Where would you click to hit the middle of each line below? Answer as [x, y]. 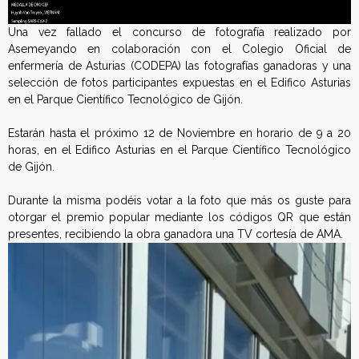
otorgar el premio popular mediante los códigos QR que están [179, 218]
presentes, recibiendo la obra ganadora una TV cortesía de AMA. [175, 234]
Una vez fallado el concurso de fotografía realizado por [179, 32]
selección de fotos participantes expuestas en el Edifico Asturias [179, 83]
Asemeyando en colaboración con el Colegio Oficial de [179, 49]
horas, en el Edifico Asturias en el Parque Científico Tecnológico [179, 150]
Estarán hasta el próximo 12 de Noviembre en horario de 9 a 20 [179, 133]
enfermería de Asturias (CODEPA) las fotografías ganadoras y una [179, 66]
